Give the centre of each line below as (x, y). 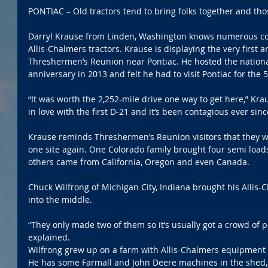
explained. (49, 237)
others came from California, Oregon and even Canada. (139, 162)
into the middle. (60, 199)
